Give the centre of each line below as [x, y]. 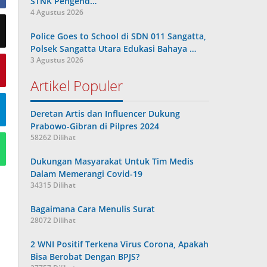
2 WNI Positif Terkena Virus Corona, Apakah [120, 244]
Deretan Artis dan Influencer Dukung [105, 114]
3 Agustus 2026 [57, 60]
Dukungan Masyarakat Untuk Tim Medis [112, 161]
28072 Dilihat [53, 220]
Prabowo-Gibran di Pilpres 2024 [95, 126]
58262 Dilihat [53, 137]
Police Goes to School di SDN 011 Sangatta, [119, 36]
